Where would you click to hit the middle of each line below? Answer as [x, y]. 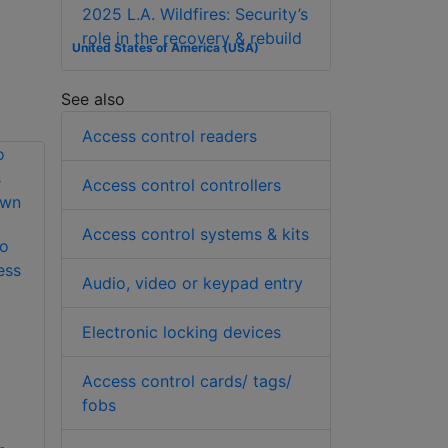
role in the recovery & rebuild [192, 38]
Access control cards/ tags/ [187, 381]
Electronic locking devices [181, 332]
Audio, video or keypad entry [192, 283]
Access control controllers [181, 185]
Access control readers [169, 136]
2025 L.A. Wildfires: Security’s [195, 14]
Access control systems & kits [195, 234]
